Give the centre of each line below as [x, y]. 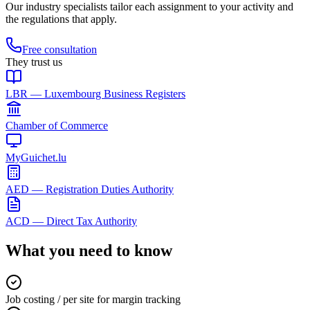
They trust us [34, 62]
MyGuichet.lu [36, 157]
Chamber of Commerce [57, 125]
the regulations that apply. [61, 19]
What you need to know [89, 250]
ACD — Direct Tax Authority [71, 221]
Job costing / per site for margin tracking [93, 299]
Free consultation [60, 49]
